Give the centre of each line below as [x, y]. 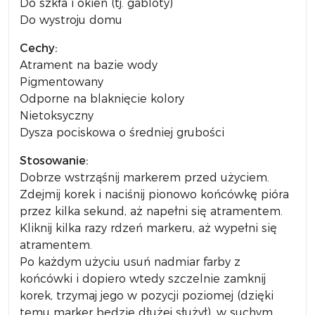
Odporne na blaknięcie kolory [102, 99]
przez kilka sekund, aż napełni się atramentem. [151, 211]
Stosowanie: [54, 161]
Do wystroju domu [71, 20]
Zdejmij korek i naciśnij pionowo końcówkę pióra [154, 194]
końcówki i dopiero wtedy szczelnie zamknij [143, 279]
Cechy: [39, 48]
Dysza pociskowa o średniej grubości [122, 133]
